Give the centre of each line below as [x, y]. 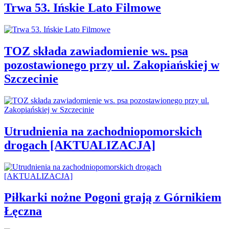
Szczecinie [31, 78]
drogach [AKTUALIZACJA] [80, 145]
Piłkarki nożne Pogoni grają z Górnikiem [113, 198]
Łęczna [23, 211]
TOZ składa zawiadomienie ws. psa [96, 51]
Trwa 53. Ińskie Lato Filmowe [83, 8]
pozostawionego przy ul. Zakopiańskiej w [112, 65]
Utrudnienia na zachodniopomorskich [103, 131]
